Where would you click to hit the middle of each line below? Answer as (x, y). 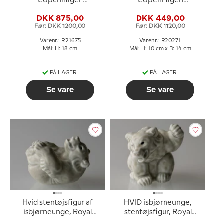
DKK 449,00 (160, 18)
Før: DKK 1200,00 (60, 26)
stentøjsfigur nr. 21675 (60, 10)
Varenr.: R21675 (60, 41)
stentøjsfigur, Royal (158, 212)
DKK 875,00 (60, 18)
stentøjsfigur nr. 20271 (160, 10)
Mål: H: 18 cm (60, 49)
